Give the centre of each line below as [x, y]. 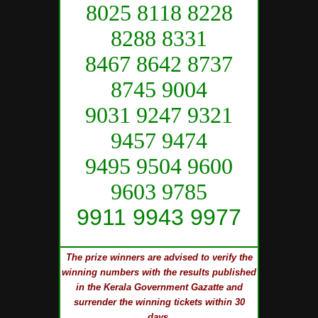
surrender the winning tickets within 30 [159, 302]
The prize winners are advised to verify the [159, 257]
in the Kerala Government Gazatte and [159, 287]
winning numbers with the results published [159, 272]
